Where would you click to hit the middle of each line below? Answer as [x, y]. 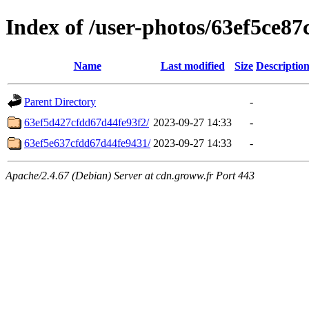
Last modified [192, 66]
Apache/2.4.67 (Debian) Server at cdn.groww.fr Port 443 [130, 175]
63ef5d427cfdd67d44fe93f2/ [87, 122]
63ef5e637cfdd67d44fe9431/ [87, 143]
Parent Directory [60, 101]
